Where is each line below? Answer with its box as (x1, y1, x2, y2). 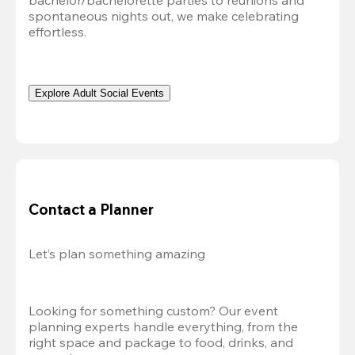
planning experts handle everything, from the (29, 319, 298, 335)
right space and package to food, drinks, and (29, 334, 293, 351)
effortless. (29, 24, 90, 40)
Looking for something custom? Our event (29, 303, 278, 319)
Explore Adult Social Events (35, 87, 164, 99)
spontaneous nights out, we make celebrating (29, 8, 299, 24)
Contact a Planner (29, 199, 154, 219)
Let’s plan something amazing (29, 246, 205, 262)
